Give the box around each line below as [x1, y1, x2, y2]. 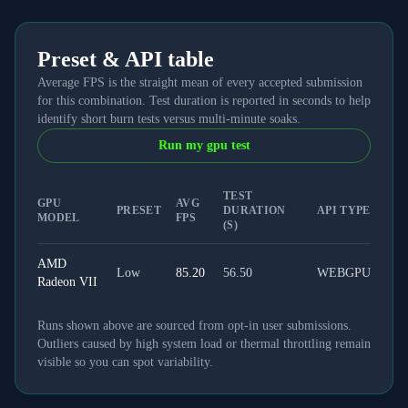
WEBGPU [317, 266, 371, 280]
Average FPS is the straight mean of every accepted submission [37, 76, 362, 89]
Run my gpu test [158, 138, 250, 152]
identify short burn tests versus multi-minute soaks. [37, 112, 301, 126]
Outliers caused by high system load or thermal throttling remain [37, 337, 371, 351]
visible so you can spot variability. [37, 355, 213, 369]
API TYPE [317, 204, 371, 217]
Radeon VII [37, 275, 97, 289]
